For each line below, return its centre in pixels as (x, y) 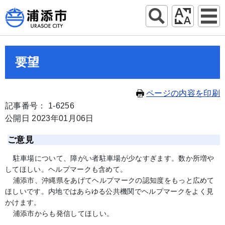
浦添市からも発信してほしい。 (63, 213)
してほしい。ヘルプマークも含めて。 (66, 169)
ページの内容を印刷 (183, 93)
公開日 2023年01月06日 (49, 118)
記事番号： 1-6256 (40, 106)
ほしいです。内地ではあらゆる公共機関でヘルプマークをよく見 (109, 191)
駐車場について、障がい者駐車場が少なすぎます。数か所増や (114, 158)
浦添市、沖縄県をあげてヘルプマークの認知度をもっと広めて (114, 180)
